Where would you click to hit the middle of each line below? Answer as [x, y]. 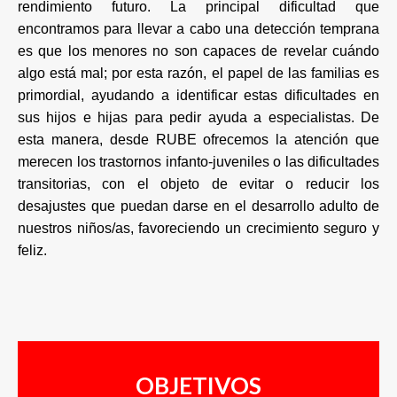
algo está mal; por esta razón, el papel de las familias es [198, 74]
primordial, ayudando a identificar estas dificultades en [198, 96]
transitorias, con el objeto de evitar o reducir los [198, 184]
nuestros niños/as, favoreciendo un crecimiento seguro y [198, 229]
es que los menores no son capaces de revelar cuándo [198, 51]
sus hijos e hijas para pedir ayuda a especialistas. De [198, 118]
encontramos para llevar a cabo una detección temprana [198, 29]
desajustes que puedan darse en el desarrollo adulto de [198, 206]
